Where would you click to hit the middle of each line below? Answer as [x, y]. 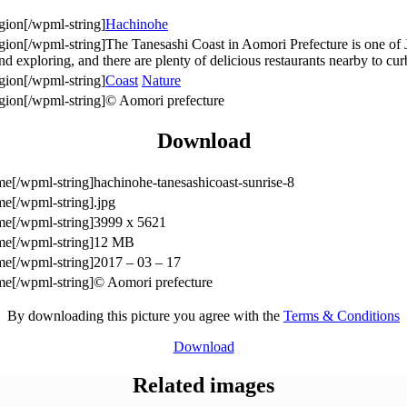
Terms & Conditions [342, 316]
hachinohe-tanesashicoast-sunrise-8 [194, 183]
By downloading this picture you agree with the [145, 316]
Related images [203, 386]
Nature [161, 80]
